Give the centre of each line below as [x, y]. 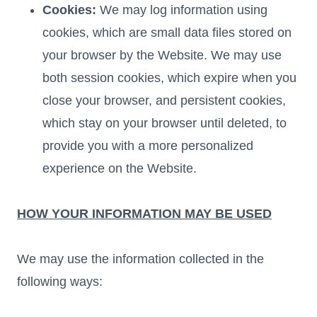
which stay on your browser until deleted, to [165, 123]
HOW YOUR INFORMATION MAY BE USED [144, 213]
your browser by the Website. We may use [162, 55]
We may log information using [182, 10]
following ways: [60, 281]
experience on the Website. [120, 168]
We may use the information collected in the [140, 259]
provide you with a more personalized [148, 145]
